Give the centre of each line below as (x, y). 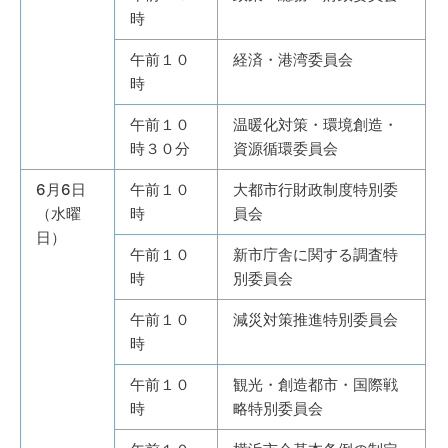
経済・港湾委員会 (293, 59)
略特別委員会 (278, 408)
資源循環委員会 (285, 148)
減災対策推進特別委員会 (315, 319)
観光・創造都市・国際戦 (315, 384)
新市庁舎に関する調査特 (315, 254)
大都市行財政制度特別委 (315, 189)
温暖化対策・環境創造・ (315, 124)
